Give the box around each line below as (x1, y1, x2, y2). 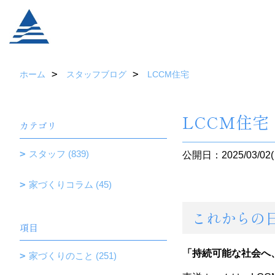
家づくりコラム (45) (29, 179, 112, 190)
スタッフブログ (66, 69, 126, 79)
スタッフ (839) (29, 149, 89, 159)
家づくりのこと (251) (29, 250, 117, 261)
